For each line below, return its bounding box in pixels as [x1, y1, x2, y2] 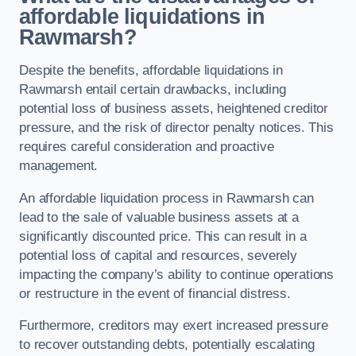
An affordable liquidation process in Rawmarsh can [19, 190, 314, 206]
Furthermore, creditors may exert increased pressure [19, 318, 328, 334]
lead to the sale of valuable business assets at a [19, 209, 299, 225]
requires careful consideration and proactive [19, 138, 274, 154]
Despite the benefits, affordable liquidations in [19, 62, 284, 78]
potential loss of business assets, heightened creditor [19, 100, 329, 116]
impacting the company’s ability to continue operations [19, 266, 335, 282]
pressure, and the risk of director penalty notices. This [19, 119, 334, 135]
